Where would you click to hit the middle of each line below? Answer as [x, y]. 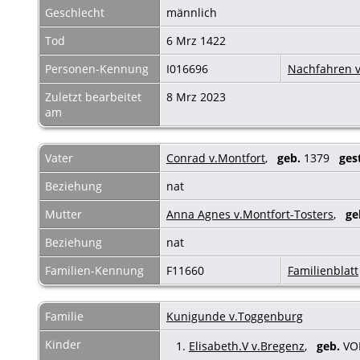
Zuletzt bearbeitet [93, 96]
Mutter [63, 214]
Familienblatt [323, 270]
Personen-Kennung [97, 68]
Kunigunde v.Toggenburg [235, 316]
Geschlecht [75, 12]
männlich [193, 12]
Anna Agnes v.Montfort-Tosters [250, 214]
